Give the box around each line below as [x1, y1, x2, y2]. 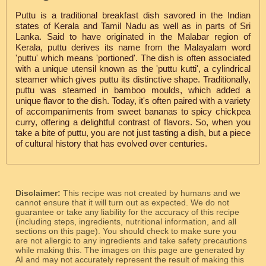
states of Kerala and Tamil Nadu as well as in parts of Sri [15, 21, 251, 31]
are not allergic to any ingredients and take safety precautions [15, 236, 247, 246]
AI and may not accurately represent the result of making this [15, 255, 244, 265]
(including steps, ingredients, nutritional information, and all [15, 217, 236, 227]
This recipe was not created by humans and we [63, 188, 240, 198]
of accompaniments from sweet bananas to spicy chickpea [15, 106, 251, 116]
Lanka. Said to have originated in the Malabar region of [15, 31, 251, 42]
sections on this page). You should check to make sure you [15, 226, 236, 236]
